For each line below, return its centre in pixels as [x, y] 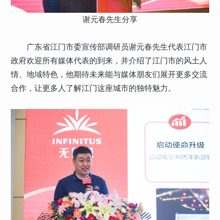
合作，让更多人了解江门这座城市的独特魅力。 [94, 88]
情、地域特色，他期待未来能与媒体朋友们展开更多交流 [109, 75]
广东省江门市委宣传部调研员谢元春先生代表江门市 [117, 47]
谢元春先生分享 [110, 20]
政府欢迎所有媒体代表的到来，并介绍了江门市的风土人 [109, 61]
